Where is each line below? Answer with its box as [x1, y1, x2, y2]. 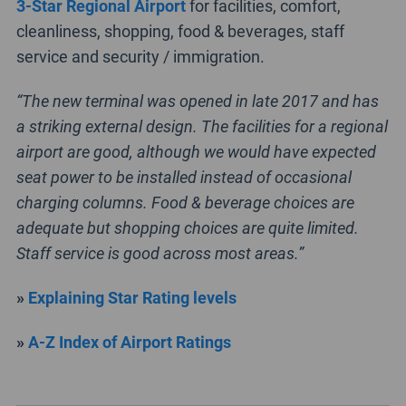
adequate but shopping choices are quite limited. [15, 216, 359, 238]
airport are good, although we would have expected [15, 140, 376, 162]
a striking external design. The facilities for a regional [15, 114, 388, 137]
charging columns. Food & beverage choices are [15, 190, 354, 213]
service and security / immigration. [15, 44, 265, 67]
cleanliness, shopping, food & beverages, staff [15, 19, 344, 42]
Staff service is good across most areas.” [15, 241, 304, 264]
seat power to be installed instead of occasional [15, 165, 352, 188]
